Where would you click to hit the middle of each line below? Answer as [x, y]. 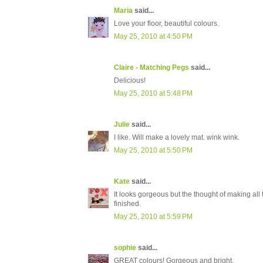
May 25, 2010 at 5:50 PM [153, 151]
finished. [127, 204]
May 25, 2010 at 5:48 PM [153, 94]
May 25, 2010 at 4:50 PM [153, 37]
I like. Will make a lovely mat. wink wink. [177, 138]
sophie [125, 248]
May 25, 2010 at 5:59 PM [153, 217]
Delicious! [130, 81]
